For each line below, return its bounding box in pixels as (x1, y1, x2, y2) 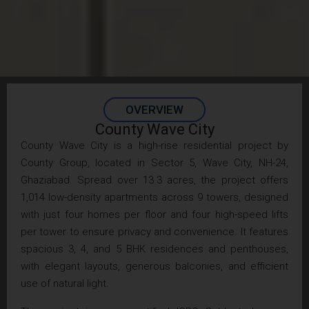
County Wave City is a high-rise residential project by (21, 139, 288, 152)
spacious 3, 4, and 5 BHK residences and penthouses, (21, 242, 288, 255)
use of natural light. (21, 277, 109, 290)
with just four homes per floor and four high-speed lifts (21, 208, 288, 221)
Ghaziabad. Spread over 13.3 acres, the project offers (21, 173, 288, 186)
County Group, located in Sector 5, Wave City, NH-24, (21, 156, 288, 169)
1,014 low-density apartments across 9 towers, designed (21, 190, 288, 203)
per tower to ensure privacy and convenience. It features (21, 225, 288, 238)
